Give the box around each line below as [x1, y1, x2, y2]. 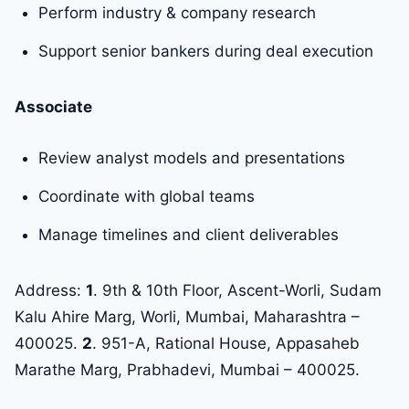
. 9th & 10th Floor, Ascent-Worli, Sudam [93, 281, 382, 300]
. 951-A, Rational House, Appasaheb [92, 334, 360, 353]
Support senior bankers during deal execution [38, 42, 373, 61]
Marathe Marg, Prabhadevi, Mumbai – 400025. [15, 361, 360, 380]
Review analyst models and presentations [38, 149, 345, 168]
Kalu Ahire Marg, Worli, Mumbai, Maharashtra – [15, 308, 360, 327]
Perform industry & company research [38, 4, 316, 23]
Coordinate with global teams [38, 187, 255, 206]
